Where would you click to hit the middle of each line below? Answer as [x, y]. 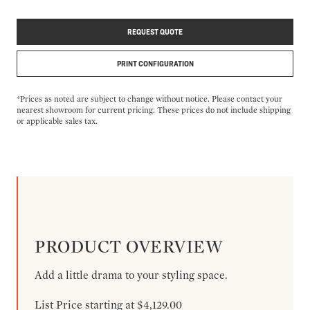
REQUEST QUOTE [155, 31]
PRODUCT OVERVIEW [129, 246]
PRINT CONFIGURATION [155, 63]
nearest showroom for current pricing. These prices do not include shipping [154, 109]
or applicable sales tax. [57, 120]
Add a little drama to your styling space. [131, 275]
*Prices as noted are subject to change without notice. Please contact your [149, 98]
